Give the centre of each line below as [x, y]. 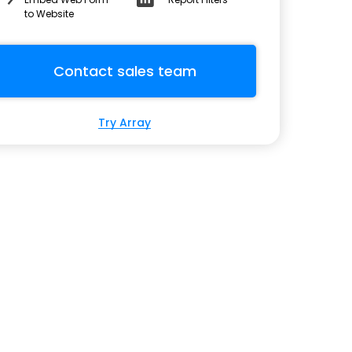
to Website [49, 13]
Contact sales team [125, 71]
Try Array [125, 122]
